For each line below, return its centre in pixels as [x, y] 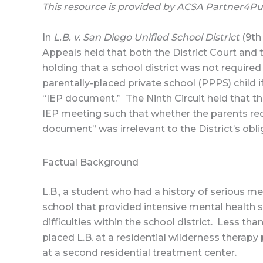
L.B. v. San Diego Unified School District [148, 37]
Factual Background [90, 163]
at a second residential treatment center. [139, 253]
